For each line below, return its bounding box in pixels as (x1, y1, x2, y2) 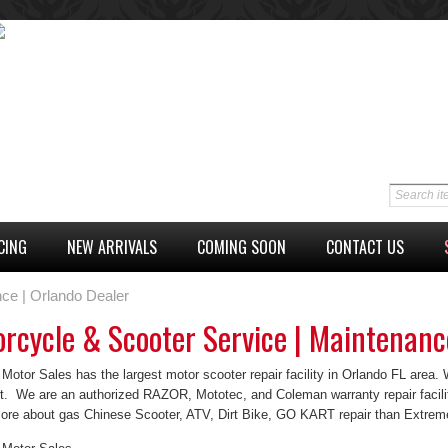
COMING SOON (197, 234, 286, 259)
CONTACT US (326, 234, 404, 259)
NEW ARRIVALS (67, 234, 157, 259)
